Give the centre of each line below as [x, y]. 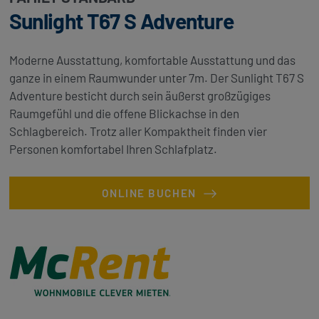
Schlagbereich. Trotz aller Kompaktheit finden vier [138, 131]
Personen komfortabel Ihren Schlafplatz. [113, 149]
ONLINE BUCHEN [151, 193]
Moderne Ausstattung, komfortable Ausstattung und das [152, 60]
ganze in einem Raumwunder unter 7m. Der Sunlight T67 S [156, 78]
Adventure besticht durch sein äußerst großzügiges [140, 96]
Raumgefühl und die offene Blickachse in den [124, 114]
